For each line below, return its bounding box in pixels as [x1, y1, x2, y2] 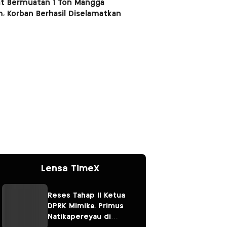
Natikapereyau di [48, 213, 111, 221]
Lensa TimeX [41, 164, 99, 173]
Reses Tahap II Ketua [48, 192, 125, 200]
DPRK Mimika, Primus [48, 203, 124, 210]
